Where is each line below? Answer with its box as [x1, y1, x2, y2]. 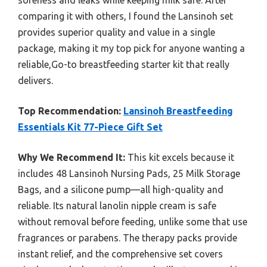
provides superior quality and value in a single [18, 26, 215, 38]
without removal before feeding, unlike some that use [18, 216, 247, 227]
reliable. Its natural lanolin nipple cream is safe [18, 200, 216, 211]
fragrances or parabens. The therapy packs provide [18, 232, 237, 243]
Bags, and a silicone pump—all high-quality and [18, 184, 223, 195]
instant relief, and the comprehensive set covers [18, 248, 223, 259]
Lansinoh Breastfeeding [123, 105, 233, 116]
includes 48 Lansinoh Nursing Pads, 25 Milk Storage [18, 167, 240, 179]
